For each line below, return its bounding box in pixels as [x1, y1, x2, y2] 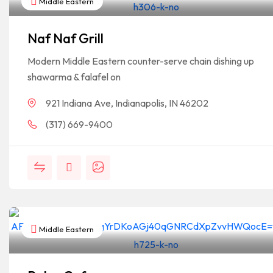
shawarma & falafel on [27, 71, 121, 83]
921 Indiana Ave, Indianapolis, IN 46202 [46, 97, 208, 109]
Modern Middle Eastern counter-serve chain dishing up [27, 55, 254, 67]
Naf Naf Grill [27, 30, 104, 47]
